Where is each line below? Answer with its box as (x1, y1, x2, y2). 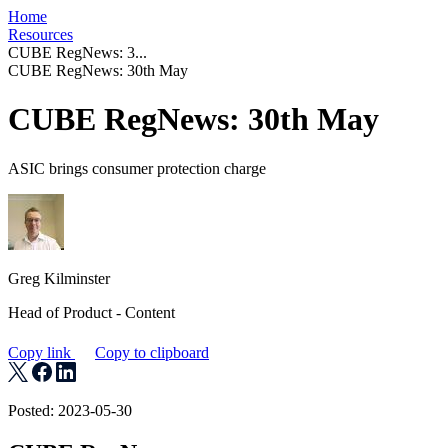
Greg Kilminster (8, 269, 110, 287)
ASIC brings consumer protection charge (8, 159, 266, 177)
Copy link (8, 343, 75, 361)
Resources (8, 26, 73, 43)
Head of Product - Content (8, 303, 175, 321)
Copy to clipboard (95, 343, 209, 361)
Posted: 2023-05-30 (8, 401, 132, 419)
